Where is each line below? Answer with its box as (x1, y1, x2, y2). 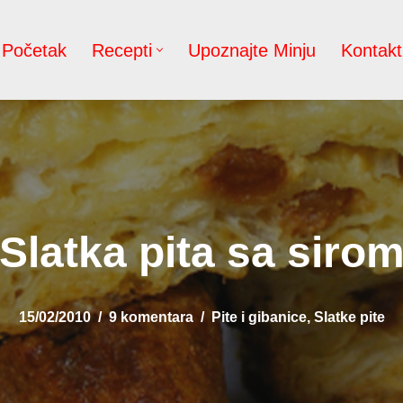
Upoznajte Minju (187, 40, 316, 60)
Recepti (91, 40, 152, 60)
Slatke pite (313, 309, 385, 326)
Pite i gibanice (210, 309, 307, 326)
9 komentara (108, 309, 193, 326)
